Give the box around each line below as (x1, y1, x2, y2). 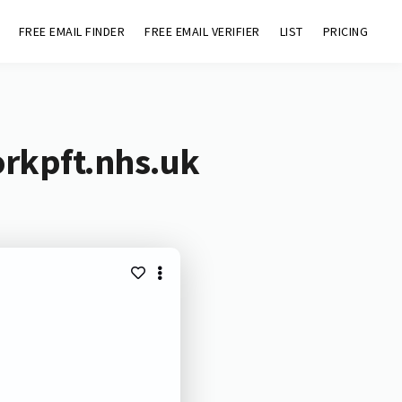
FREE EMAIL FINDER (18, 23, 126, 39)
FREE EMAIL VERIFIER (144, 23, 260, 39)
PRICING (322, 23, 369, 39)
